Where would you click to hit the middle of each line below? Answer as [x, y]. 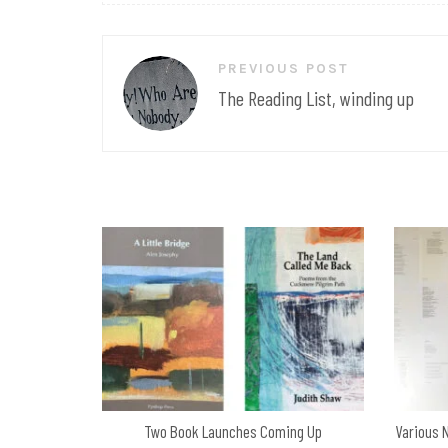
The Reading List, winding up [316, 98]
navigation [130, 80]
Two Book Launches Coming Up [233, 431]
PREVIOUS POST [283, 68]
